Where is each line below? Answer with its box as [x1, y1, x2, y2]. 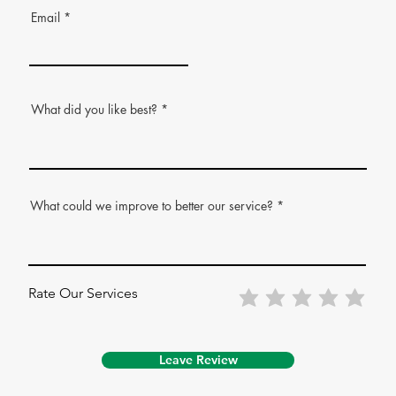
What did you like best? [31, 101, 157, 118]
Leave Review [158, 351, 238, 368]
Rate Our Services [28, 285, 138, 301]
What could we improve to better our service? [30, 197, 273, 214]
